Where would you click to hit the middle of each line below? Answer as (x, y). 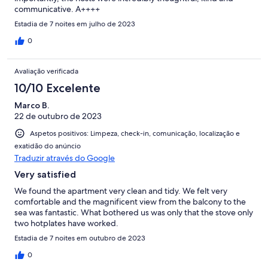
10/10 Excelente (57, 88)
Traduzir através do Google (65, 158)
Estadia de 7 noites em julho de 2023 (75, 24)
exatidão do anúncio (48, 146)
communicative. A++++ (57, 9)
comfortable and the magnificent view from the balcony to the (130, 202)
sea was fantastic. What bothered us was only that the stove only (134, 213)
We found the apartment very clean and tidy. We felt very (121, 191)
